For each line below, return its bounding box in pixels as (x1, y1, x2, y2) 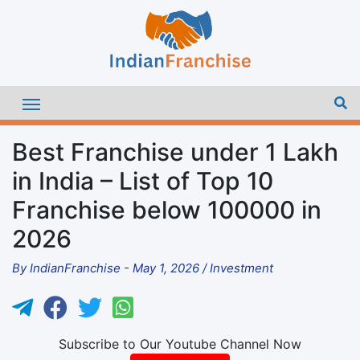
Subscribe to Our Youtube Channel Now (59, 335, 301, 352)
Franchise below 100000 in (12, 194, 321, 224)
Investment (210, 260, 273, 276)
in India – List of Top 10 (12, 166, 273, 195)
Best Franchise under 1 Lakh (12, 137, 338, 166)
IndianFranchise (30, 260, 121, 276)
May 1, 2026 (133, 260, 199, 276)
